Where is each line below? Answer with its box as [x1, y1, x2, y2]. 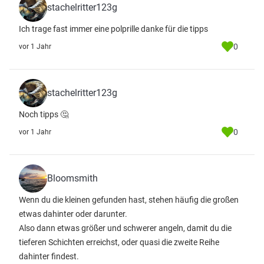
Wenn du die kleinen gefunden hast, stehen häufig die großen [19, 195, 239, 204]
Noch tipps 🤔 [19, 110, 68, 119]
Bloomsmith [47, 173, 98, 184]
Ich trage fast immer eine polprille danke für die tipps [19, 24, 208, 34]
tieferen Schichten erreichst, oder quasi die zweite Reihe [19, 237, 219, 247]
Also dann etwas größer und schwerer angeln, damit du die [19, 223, 232, 233]
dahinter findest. [19, 252, 79, 261]
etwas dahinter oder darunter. [19, 209, 127, 219]
